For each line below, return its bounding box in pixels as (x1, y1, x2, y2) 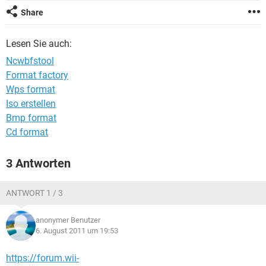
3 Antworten (6, 156, 71, 170)
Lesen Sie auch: (6, 38, 72, 49)
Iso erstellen (6, 98, 56, 109)
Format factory (6, 69, 68, 81)
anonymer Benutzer (36, 216, 100, 224)
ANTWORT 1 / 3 (6, 188, 63, 198)
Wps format (6, 84, 55, 95)
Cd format (6, 126, 48, 138)
